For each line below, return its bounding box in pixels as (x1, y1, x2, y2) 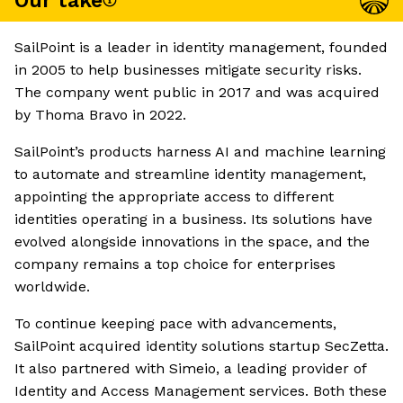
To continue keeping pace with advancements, (14, 315, 336, 333)
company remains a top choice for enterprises (14, 255, 336, 273)
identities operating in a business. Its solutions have (14, 210, 372, 228)
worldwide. (14, 278, 90, 296)
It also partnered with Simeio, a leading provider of (14, 360, 366, 378)
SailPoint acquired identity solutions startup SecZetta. (14, 337, 389, 355)
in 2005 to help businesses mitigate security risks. (14, 61, 362, 79)
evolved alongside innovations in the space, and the (14, 233, 370, 251)
